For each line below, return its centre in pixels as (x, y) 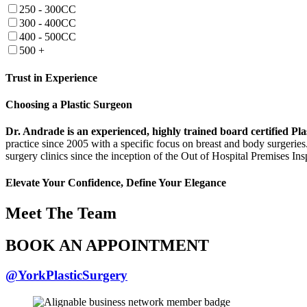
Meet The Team (61, 213)
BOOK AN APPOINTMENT (107, 245)
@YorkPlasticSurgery (66, 275)
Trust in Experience (51, 77)
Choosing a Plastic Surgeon (69, 104)
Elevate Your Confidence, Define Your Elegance (116, 183)
